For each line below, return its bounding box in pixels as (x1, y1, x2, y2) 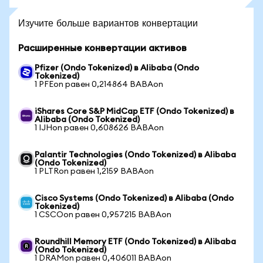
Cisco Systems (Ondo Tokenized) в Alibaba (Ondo (35, 194, 234, 203)
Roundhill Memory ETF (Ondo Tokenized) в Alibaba (35, 238, 236, 246)
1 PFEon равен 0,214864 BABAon (35, 80, 163, 89)
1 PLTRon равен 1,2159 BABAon (35, 167, 154, 176)
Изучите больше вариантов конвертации (18, 16, 198, 29)
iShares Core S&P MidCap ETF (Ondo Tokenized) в (35, 107, 234, 116)
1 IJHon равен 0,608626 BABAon (35, 124, 164, 132)
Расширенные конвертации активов (18, 43, 187, 53)
